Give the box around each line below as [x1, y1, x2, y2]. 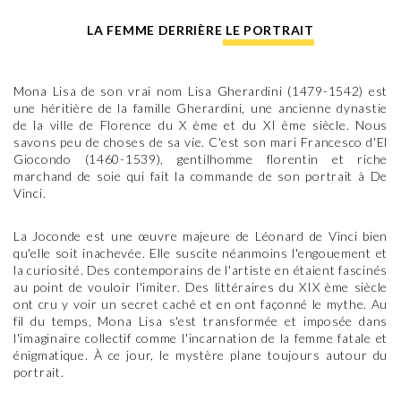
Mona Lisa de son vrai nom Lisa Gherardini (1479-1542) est [13, 83, 388, 98]
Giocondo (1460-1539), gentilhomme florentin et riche [13, 151, 388, 166]
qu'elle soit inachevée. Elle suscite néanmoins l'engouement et [13, 245, 388, 260]
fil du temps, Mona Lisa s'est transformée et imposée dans [13, 313, 388, 328]
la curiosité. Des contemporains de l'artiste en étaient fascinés [13, 262, 388, 277]
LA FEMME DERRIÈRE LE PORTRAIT [87, 22, 314, 38]
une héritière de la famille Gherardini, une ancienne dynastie [13, 100, 388, 115]
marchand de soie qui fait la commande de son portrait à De [13, 168, 388, 183]
